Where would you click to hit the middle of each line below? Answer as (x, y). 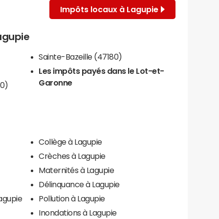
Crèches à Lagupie (72, 156)
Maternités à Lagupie (77, 170)
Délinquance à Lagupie (79, 184)
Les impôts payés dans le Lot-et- (101, 71)
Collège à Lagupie (70, 142)
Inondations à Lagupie (78, 212)
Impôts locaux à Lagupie (109, 9)
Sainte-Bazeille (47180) (80, 56)
